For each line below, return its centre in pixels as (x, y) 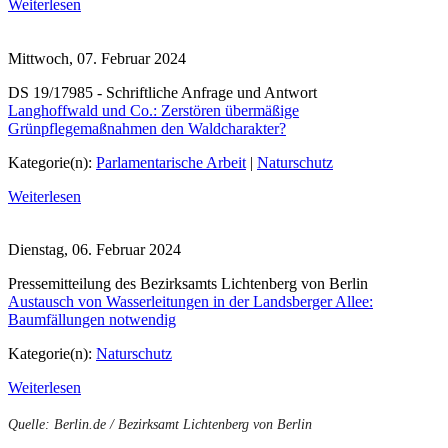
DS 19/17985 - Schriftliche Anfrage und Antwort (162, 92)
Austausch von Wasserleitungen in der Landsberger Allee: (190, 301)
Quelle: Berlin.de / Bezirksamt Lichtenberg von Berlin (160, 424)
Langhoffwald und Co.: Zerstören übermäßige (153, 110)
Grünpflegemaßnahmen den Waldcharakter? (147, 128)
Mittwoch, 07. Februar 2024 (97, 58)
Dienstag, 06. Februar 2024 (94, 249)
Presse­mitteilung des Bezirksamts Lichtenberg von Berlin (188, 283)
